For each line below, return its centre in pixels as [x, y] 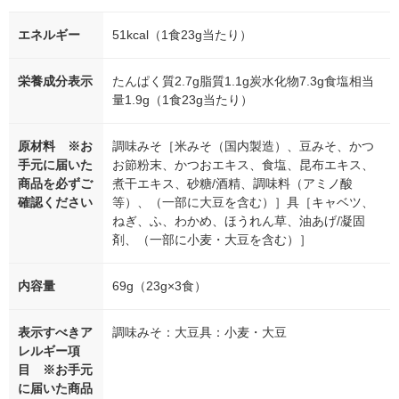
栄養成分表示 [55, 81]
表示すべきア [55, 333]
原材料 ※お [55, 147]
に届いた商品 [55, 389]
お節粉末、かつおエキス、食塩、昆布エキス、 [243, 165]
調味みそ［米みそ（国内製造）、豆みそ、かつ [243, 147]
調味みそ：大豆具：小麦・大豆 [199, 333]
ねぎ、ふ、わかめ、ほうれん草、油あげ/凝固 [239, 221]
